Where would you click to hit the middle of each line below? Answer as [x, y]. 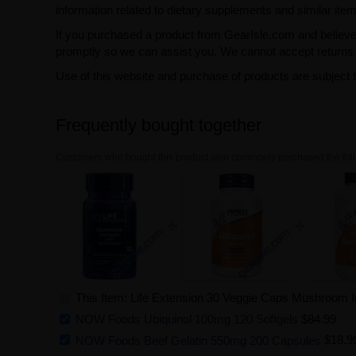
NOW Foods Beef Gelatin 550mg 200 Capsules [198, 340]
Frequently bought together [158, 125]
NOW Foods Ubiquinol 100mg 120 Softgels [186, 319]
